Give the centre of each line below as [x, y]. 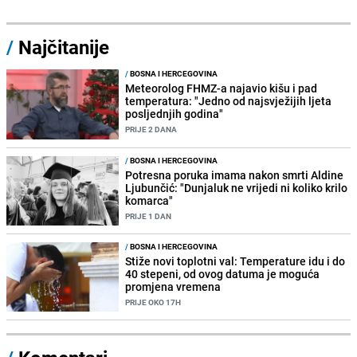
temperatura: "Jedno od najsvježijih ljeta [229, 101]
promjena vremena [173, 286]
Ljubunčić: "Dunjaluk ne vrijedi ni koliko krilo [237, 187]
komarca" [149, 200]
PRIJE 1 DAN [149, 216]
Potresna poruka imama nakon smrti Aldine [235, 175]
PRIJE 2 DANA [151, 129]
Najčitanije [64, 47]
